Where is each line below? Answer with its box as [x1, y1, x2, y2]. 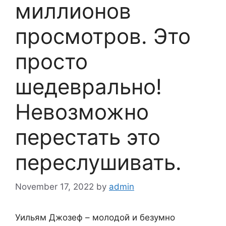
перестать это [15, 124, 160, 150]
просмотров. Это [15, 23, 191, 49]
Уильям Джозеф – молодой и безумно [15, 212, 175, 223]
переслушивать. [15, 149, 182, 175]
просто [15, 48, 88, 74]
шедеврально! [15, 73, 162, 99]
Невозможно [15, 98, 149, 125]
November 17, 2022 [15, 182, 94, 192]
